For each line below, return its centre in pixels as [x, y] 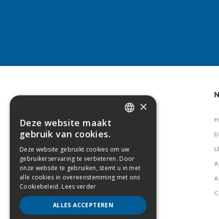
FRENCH [139, 142]
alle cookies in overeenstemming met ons [80, 177]
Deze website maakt [66, 123]
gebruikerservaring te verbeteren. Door [77, 159]
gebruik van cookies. [65, 134]
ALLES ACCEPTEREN [83, 205]
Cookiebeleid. [41, 186]
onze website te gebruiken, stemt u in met [80, 168]
